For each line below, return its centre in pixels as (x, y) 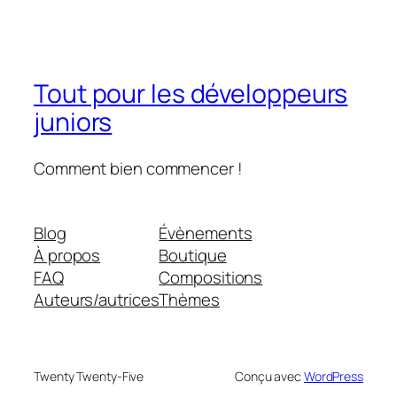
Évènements (206, 234)
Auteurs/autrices (97, 300)
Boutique (193, 256)
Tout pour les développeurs (191, 93)
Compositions (211, 278)
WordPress (333, 377)
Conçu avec (269, 377)
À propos (67, 256)
